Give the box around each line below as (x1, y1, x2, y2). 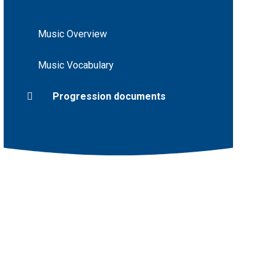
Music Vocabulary (37, 59, 114, 71)
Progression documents (52, 90, 166, 102)
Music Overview (37, 28, 107, 40)
